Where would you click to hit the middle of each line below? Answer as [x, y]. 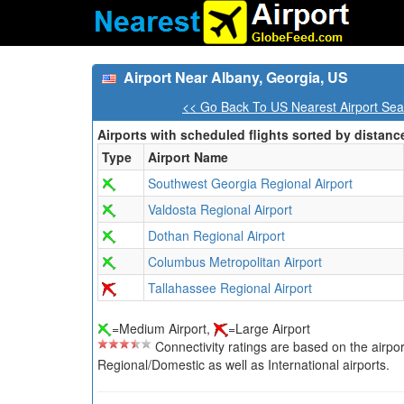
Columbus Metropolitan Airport [235, 262]
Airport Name [188, 157]
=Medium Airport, [163, 328]
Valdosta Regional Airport [220, 209]
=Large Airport [269, 328]
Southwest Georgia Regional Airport [250, 183]
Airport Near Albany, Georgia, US [236, 77]
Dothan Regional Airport [216, 235]
